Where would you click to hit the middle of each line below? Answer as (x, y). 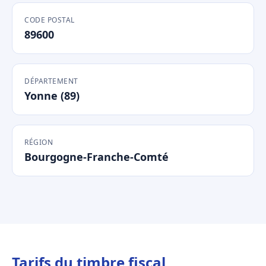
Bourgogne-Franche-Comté (96, 157)
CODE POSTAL (50, 20)
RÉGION (39, 142)
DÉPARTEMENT (51, 81)
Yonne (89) (52, 96)
